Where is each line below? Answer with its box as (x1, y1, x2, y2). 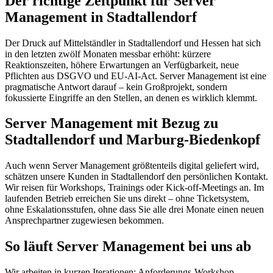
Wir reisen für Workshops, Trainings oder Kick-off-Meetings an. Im (5, 182, 264, 193)
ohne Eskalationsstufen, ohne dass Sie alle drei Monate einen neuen (5, 204, 264, 215)
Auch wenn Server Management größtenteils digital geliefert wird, (5, 160, 259, 171)
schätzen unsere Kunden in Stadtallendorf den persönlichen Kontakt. (5, 171, 268, 182)
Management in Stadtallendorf (5, 9, 197, 25)
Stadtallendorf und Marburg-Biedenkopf (5, 132, 260, 148)
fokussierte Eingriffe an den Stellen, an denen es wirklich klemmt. (5, 92, 257, 103)
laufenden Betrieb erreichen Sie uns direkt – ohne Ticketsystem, (5, 193, 249, 204)
